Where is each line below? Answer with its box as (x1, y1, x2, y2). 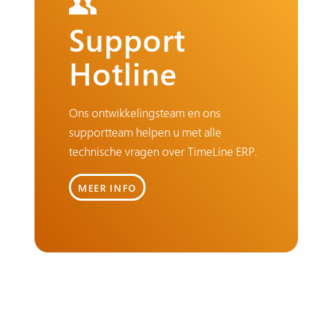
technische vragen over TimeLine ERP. (69, 143, 257, 160)
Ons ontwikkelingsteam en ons (69, 105, 221, 121)
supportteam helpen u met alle (69, 124, 221, 141)
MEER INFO (78, 181, 137, 195)
